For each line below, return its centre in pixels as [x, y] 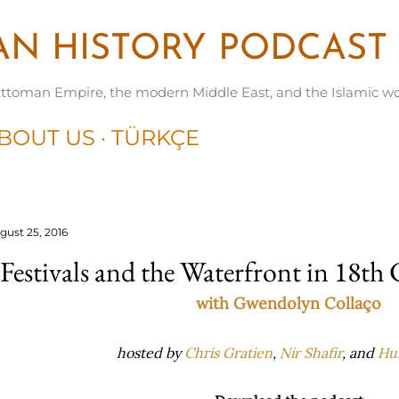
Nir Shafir [310, 353]
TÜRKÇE [155, 138]
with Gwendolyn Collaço [289, 303]
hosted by [150, 353]
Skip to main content [199, 22]
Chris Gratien [228, 353]
